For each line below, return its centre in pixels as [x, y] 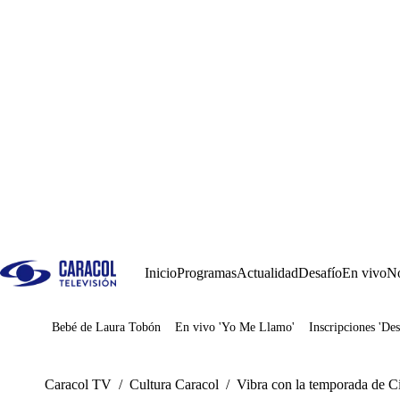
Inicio [161, 273]
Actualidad [267, 273]
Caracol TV [78, 384]
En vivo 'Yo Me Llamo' [235, 327]
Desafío [320, 273]
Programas [207, 273]
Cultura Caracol [174, 384]
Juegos [98, 333]
